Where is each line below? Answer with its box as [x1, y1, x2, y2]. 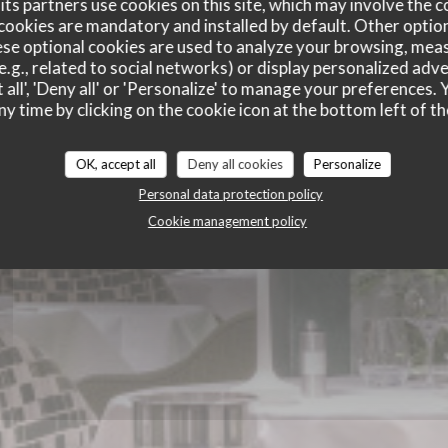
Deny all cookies [187, 156, 283, 172]
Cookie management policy [147, 213, 307, 229]
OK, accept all [75, 156, 156, 172]
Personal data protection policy [138, 186, 323, 202]
